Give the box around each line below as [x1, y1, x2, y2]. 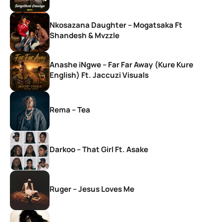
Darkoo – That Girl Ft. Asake [50, 144, 148, 155]
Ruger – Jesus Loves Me [50, 183, 134, 194]
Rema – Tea [50, 104, 90, 115]
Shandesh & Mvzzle [50, 30, 119, 41]
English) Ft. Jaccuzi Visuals [50, 70, 149, 81]
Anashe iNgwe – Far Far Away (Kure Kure [50, 59, 193, 70]
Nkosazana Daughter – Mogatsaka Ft [50, 20, 182, 31]
